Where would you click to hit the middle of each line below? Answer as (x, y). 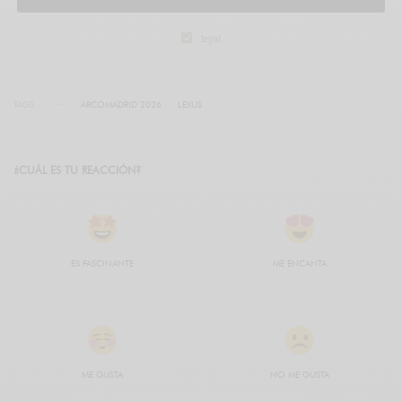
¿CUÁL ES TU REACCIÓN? (77, 170)
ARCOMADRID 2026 (121, 105)
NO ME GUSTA (300, 375)
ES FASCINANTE (102, 263)
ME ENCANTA (300, 263)
